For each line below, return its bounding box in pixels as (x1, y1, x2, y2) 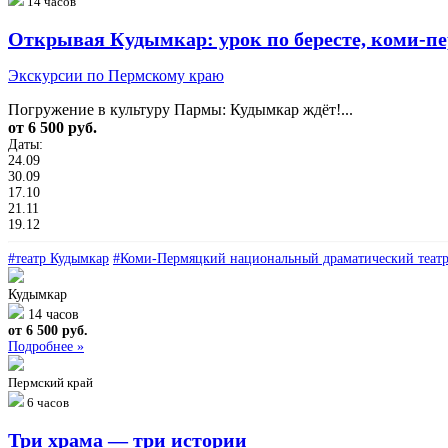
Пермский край (8, 374, 93, 390)
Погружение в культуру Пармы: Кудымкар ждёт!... (8, 100, 353, 118)
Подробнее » (8, 338, 84, 354)
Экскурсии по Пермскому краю (8, 66, 224, 84)
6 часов (27, 394, 69, 410)
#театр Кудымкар (8, 250, 109, 266)
